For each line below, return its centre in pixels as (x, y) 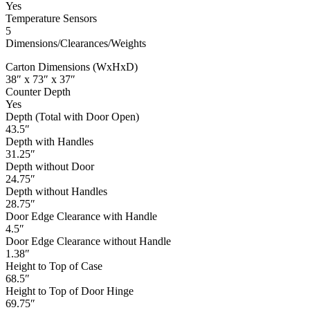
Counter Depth (38, 92)
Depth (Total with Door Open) (72, 117)
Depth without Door (50, 167)
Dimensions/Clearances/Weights (76, 44)
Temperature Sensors (51, 19)
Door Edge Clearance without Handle (88, 241)
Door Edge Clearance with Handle (81, 217)
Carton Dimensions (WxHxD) (72, 67)
